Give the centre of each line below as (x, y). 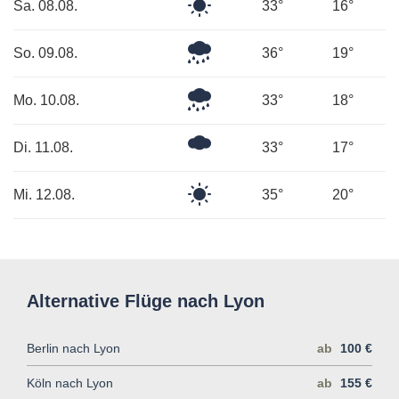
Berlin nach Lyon (73, 348)
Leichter (236, 49)
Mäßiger (237, 96)
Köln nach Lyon (70, 383)
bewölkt (236, 165)
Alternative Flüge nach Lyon (146, 301)
